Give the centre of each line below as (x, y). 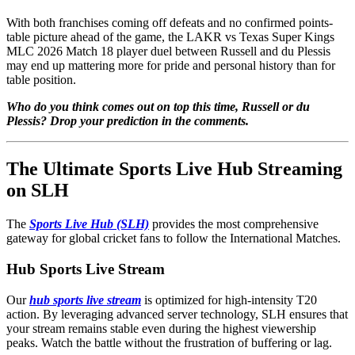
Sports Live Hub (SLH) (89, 224)
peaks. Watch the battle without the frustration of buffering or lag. (169, 342)
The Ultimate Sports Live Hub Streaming (174, 169)
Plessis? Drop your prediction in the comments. (128, 121)
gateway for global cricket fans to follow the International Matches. (174, 239)
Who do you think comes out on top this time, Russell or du (158, 107)
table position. (41, 80)
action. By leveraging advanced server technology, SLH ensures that (177, 314)
